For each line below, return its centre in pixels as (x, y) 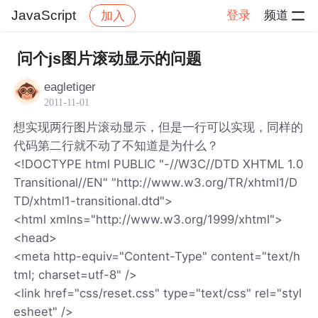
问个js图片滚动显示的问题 (109, 59)
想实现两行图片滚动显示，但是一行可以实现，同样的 (159, 127)
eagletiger (70, 87)
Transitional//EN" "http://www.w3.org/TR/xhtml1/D (156, 182)
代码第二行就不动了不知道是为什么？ (116, 145)
